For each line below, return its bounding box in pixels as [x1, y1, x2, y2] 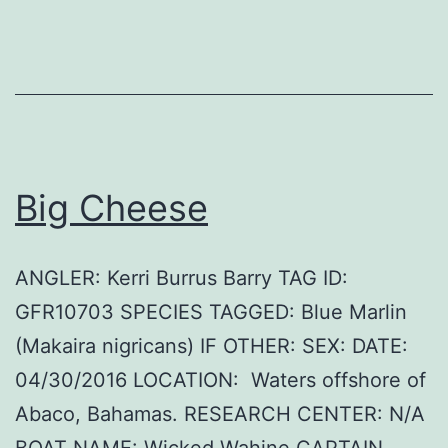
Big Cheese [15, 186, 208, 231]
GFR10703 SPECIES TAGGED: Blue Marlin [15, 300, 407, 325]
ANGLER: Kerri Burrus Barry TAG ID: [15, 266, 348, 291]
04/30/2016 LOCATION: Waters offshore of [15, 368, 426, 393]
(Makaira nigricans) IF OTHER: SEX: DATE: [15, 334, 408, 359]
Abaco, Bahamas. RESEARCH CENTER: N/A [15, 402, 425, 427]
